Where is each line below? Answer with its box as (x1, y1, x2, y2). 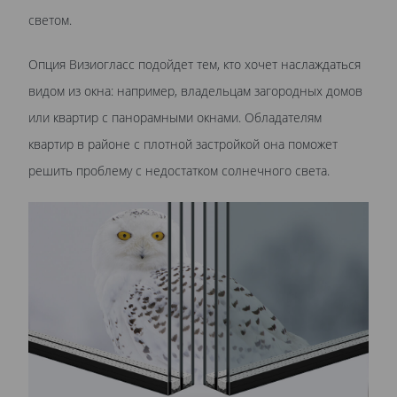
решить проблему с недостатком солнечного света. (28, 161, 330, 179)
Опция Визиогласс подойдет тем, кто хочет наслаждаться (28, 55, 361, 73)
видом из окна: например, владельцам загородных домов (28, 82, 362, 99)
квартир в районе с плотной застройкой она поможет (28, 135, 338, 152)
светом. (28, 11, 72, 28)
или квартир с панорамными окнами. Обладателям (28, 108, 322, 126)
